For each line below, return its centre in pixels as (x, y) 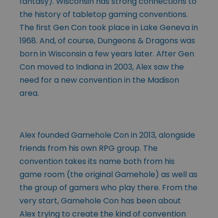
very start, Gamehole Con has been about (100, 200)
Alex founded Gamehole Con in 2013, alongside (107, 135)
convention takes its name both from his (97, 161)
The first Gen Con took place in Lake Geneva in (109, 27)
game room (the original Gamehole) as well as (109, 174)
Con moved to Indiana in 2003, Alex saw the (102, 67)
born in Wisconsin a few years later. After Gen (107, 54)
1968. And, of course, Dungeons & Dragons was (107, 40)
